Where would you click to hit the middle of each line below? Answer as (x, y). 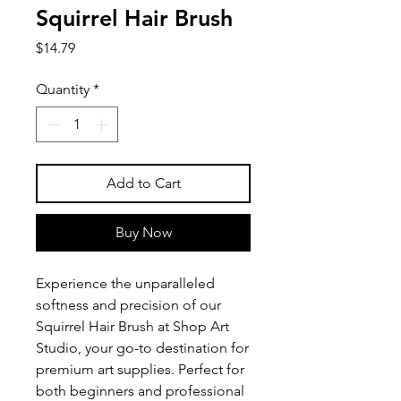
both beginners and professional (140, 391)
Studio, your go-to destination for (142, 348)
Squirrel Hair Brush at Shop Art (132, 326)
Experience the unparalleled (125, 283)
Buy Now (143, 232)
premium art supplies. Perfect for (140, 369)
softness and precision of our (128, 305)
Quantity (63, 89)
